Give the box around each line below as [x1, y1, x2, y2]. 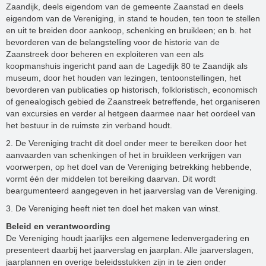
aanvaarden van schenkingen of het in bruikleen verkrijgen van [6, 150, 242, 160]
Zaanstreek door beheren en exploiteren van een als [6, 49, 204, 59]
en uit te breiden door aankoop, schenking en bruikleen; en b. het [6, 25, 251, 35]
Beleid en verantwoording [6, 221, 110, 231]
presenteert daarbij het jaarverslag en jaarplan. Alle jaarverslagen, [6, 245, 254, 255]
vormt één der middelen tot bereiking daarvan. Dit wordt [6, 173, 216, 183]
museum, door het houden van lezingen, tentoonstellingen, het [6, 72, 241, 83]
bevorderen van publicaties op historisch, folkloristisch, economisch [6, 84, 258, 94]
